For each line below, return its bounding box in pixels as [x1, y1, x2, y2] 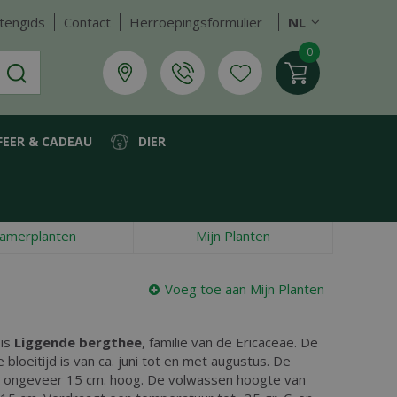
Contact [64, 13, 111, 31]
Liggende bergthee [14, 333, 142, 351]
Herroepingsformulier [129, 13, 262, 31]
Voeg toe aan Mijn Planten [165, 280, 324, 298]
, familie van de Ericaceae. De [142, 333, 318, 351]
